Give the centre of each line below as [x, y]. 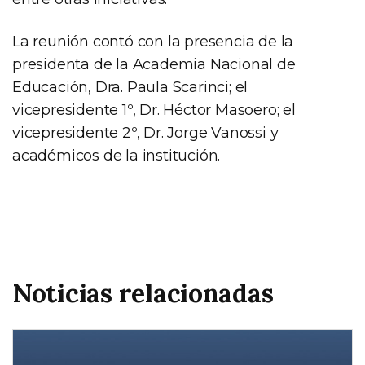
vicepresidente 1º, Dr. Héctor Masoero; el [154, 110]
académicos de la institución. [117, 155]
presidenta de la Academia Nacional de [154, 64]
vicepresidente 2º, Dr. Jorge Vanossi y [145, 132]
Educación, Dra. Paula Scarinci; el [130, 87]
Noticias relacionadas [143, 292]
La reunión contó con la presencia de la [153, 41]
